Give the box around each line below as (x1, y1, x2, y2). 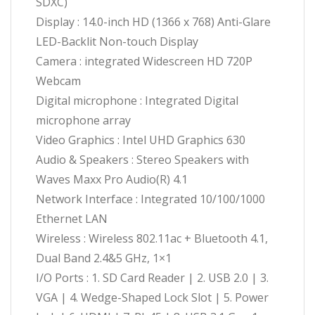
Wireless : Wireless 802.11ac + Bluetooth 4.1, (36, 231, 268, 247)
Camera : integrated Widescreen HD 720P (36, 53, 252, 70)
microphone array (36, 112, 131, 129)
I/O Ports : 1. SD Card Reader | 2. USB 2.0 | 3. (36, 270, 269, 286)
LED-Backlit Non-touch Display (36, 34, 198, 50)
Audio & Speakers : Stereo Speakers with (36, 152, 249, 168)
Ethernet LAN (36, 211, 108, 227)
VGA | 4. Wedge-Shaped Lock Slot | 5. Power (36, 290, 269, 306)
